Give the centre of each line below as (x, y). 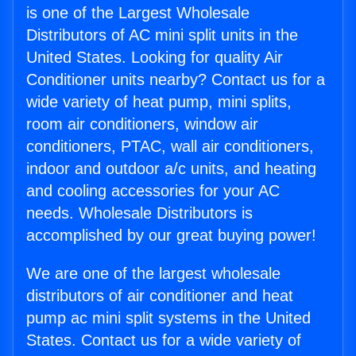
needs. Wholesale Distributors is (139, 213)
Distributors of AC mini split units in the (162, 35)
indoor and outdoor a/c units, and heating (171, 169)
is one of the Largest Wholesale (138, 13)
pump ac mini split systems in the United (168, 318)
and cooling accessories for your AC (153, 191)
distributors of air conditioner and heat (160, 296)
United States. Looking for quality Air (155, 58)
